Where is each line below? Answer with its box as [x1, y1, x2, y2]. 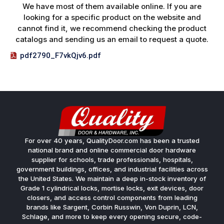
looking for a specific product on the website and [23, 12, 201, 22]
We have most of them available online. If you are [22, 1, 201, 11]
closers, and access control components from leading [26, 193, 197, 201]
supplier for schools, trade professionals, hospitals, [31, 155, 193, 163]
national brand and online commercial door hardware [28, 146, 196, 154]
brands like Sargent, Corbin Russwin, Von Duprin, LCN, [26, 203, 198, 211]
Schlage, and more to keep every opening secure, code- [22, 212, 202, 220]
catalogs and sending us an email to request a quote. [15, 34, 208, 44]
